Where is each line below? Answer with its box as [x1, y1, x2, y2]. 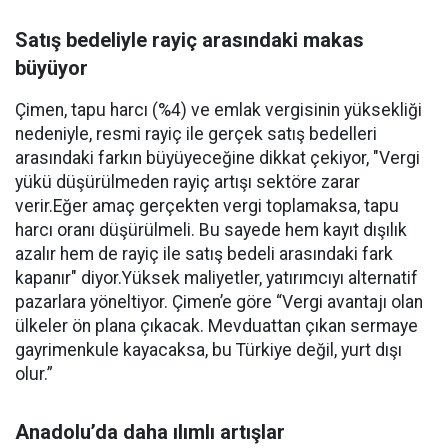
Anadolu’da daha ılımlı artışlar [15, 420, 285, 445]
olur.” [15, 364, 53, 385]
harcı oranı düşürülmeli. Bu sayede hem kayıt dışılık [15, 220, 407, 241]
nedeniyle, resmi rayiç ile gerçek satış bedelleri [15, 124, 377, 145]
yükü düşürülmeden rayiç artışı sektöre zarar [15, 172, 360, 193]
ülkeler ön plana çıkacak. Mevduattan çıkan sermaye [15, 316, 418, 337]
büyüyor [15, 56, 88, 81]
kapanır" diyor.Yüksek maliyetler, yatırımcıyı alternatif [15, 268, 418, 289]
